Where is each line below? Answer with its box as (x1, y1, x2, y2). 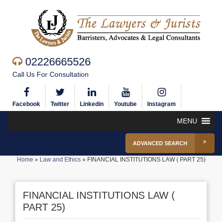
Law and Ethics (39, 156, 81, 163)
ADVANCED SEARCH (133, 140, 187, 146)
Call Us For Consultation (12, 70, 89, 78)
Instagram (147, 101, 176, 108)
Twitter (51, 101, 69, 108)
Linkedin (80, 101, 104, 108)
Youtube (114, 101, 137, 108)
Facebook (12, 101, 40, 108)
